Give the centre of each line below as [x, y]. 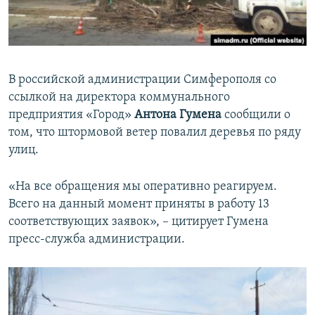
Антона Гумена [178, 115]
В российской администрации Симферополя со [142, 80]
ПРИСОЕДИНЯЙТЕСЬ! [57, 12]
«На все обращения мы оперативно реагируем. [143, 187]
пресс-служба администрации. [97, 240]
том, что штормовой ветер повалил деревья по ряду [155, 133]
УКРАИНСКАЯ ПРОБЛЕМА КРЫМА [92, 89]
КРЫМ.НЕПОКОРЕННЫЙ [75, 38]
